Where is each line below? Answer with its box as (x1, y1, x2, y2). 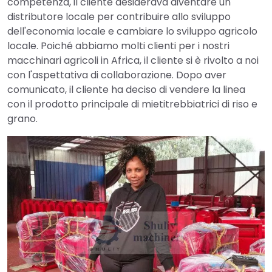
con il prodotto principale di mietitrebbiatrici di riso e (7, 97, 257, 112)
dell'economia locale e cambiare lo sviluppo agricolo (7, 24, 257, 39)
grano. (7, 112, 38, 126)
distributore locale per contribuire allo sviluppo (7, 10, 231, 24)
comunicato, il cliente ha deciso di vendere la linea (7, 83, 245, 97)
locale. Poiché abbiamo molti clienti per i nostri (7, 39, 229, 53)
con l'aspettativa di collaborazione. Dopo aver (7, 68, 226, 83)
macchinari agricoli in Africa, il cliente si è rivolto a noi (7, 53, 259, 68)
